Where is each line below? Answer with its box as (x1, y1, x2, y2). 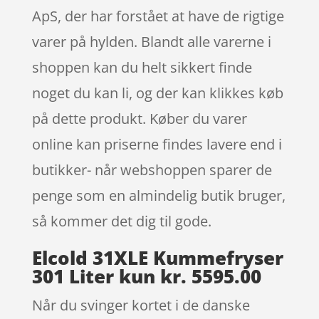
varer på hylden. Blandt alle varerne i (31, 31, 271, 51)
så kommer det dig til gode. (31, 211, 211, 231)
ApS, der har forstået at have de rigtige (31, 6, 284, 26)
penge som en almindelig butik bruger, (31, 185, 286, 205)
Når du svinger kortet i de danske (31, 295, 250, 315)
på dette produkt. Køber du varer (31, 108, 247, 128)
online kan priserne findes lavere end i (31, 134, 282, 154)
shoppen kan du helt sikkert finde (31, 57, 252, 77)
